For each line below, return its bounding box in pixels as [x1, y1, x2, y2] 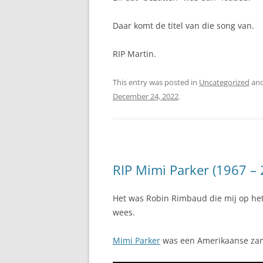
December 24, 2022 [113, 91, 178, 102]
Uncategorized [199, 77, 249, 88]
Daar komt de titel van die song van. [113, 20, 254, 32]
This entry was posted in [113, 77, 199, 88]
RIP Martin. [113, 48, 156, 60]
